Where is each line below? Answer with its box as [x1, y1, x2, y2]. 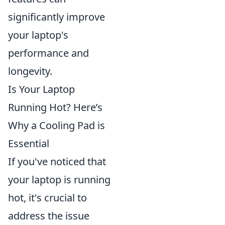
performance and [8, 46, 89, 60]
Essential [8, 137, 49, 150]
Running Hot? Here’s [8, 100, 102, 114]
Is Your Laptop [8, 82, 75, 96]
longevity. [8, 64, 52, 78]
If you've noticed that [8, 155, 106, 168]
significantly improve [8, 10, 105, 24]
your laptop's [8, 28, 68, 42]
